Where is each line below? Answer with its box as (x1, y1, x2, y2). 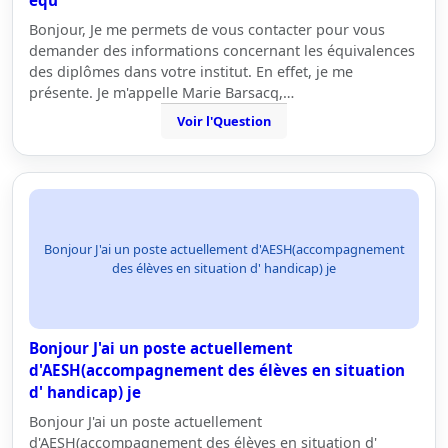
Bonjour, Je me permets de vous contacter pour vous (29, 20, 385, 39)
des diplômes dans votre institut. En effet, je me (29, 62, 353, 81)
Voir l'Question (177, 112, 271, 130)
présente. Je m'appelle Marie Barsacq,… (29, 83, 294, 102)
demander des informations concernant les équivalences (29, 41, 415, 60)
